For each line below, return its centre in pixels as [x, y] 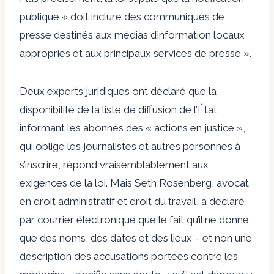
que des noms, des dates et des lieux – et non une [136, 238]
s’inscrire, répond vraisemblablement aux [114, 164]
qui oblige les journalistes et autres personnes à [130, 146]
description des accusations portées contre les [129, 256]
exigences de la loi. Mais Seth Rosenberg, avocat [134, 183]
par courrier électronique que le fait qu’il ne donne [134, 219]
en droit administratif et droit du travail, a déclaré [132, 201]
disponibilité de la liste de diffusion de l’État [118, 109]
